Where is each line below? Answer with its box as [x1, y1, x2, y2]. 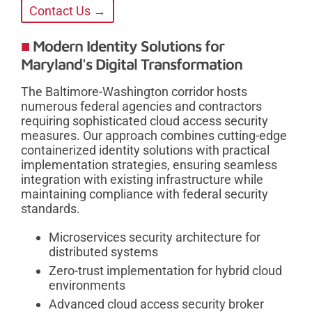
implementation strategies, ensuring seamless [21, 157, 277, 172]
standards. [21, 201, 80, 216]
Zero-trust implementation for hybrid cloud [49, 263, 282, 278]
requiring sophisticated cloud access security [21, 113, 268, 128]
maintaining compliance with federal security [21, 186, 268, 201]
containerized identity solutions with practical [21, 142, 270, 157]
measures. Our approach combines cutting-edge [21, 127, 287, 143]
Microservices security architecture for [49, 229, 260, 244]
